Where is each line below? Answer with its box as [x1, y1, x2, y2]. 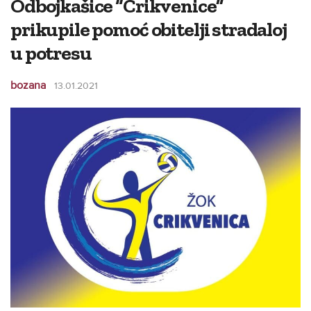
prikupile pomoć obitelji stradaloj [10, 17, 287, 41]
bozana [10, 78, 46, 92]
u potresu [10, 41, 92, 65]
